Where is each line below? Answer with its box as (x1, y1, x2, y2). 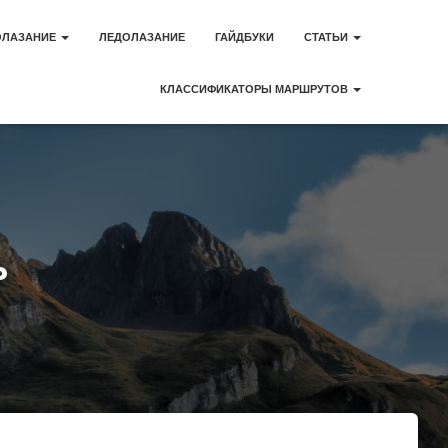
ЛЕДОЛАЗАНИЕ (99, 31, 185, 43)
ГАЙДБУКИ (215, 31, 274, 43)
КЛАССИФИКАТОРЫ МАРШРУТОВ (160, 83, 351, 95)
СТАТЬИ (304, 31, 351, 43)
